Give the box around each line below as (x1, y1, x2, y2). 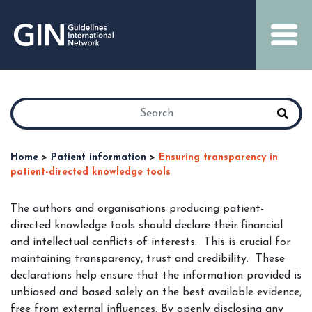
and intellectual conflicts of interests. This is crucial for (10, 237, 290, 248)
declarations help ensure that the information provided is (10, 270, 302, 281)
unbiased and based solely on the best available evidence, (10, 287, 302, 298)
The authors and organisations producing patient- (10, 203, 264, 214)
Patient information (51, 153, 146, 163)
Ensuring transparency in (159, 153, 278, 163)
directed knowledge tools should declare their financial (10, 220, 283, 231)
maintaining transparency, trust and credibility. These (10, 253, 285, 265)
